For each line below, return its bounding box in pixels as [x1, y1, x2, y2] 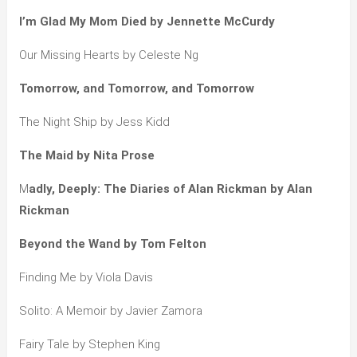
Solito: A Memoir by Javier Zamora [18, 303, 202, 318]
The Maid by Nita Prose [18, 147, 155, 163]
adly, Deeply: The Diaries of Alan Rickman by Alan [28, 181, 312, 196]
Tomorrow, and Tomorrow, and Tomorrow [18, 80, 254, 96]
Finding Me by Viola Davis [18, 269, 153, 284]
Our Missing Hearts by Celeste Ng [18, 47, 198, 62]
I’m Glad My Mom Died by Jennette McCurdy [18, 14, 275, 29]
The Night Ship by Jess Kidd [18, 114, 170, 129]
